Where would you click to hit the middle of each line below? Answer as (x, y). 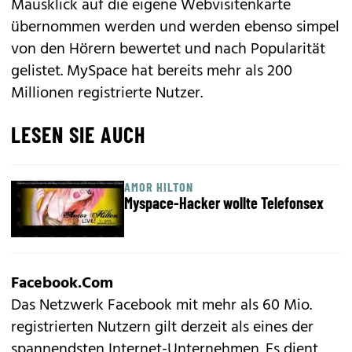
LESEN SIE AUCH (78, 134)
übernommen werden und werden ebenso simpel (175, 27)
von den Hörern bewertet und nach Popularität (168, 49)
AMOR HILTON (159, 186)
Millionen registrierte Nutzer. (107, 93)
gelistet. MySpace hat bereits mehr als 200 (152, 71)
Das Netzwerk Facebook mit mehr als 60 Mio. (161, 305)
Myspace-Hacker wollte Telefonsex (224, 202)
